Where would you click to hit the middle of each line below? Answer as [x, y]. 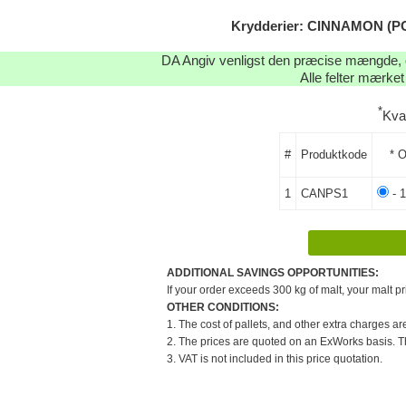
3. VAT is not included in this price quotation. [275, 358]
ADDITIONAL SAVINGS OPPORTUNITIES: [273, 272]
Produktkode [333, 154]
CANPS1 [324, 193]
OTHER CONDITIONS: [223, 307]
